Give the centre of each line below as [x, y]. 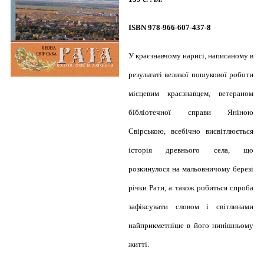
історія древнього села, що [191, 150]
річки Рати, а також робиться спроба [191, 188]
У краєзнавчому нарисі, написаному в [191, 56]
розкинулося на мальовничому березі [191, 169]
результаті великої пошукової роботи [191, 75]
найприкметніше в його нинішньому [191, 225]
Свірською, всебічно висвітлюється [191, 131]
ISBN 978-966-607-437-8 [170, 27]
